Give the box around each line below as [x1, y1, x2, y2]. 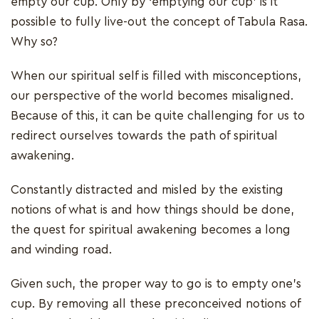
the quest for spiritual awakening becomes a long [11, 224, 291, 236]
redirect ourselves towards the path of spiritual [11, 130, 278, 142]
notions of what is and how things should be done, [11, 204, 294, 216]
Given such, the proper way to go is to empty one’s [11, 278, 301, 291]
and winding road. [11, 244, 115, 256]
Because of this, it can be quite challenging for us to [11, 110, 305, 122]
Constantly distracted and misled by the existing [11, 184, 283, 197]
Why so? [11, 36, 61, 48]
